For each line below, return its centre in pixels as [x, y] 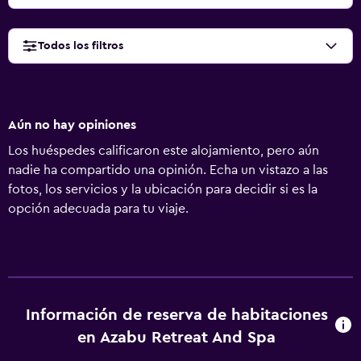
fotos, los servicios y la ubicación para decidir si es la [163, 189]
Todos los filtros [81, 46]
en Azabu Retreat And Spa [177, 338]
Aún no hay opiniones [72, 125]
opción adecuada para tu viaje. [98, 209]
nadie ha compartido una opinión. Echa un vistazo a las [168, 170]
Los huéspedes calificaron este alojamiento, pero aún [164, 151]
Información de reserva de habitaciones [176, 315]
